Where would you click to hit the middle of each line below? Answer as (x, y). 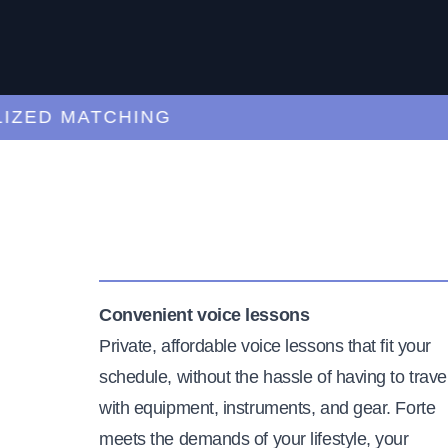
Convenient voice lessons (204, 314)
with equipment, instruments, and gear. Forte (267, 407)
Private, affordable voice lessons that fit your (265, 345)
